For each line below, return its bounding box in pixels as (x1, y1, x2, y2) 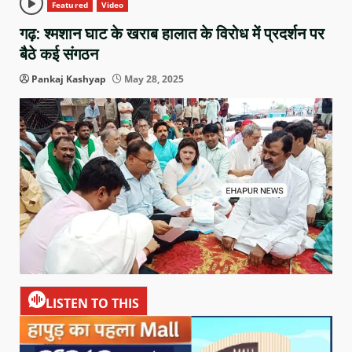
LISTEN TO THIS (46, 294, 139, 312)
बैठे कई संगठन (20, 45, 98, 64)
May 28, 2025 (122, 72, 184, 86)
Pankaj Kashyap (31, 72, 106, 86)
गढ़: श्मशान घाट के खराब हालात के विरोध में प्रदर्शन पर (20, 24, 324, 44)
